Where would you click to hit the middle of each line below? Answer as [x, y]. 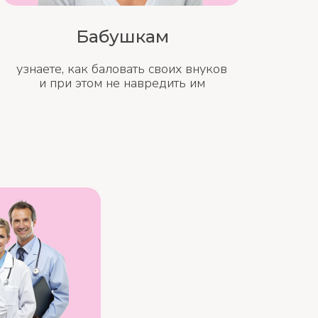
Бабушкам [122, 37]
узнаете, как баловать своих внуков [122, 69]
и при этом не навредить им [122, 83]
